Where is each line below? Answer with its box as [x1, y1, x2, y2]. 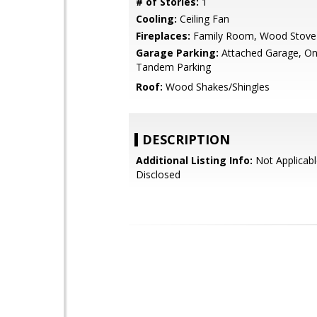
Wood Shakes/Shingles [163, 80, 270, 93]
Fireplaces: [136, 29, 190, 42]
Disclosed [136, 168, 180, 181]
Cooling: [136, 12, 177, 25]
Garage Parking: [136, 46, 219, 59]
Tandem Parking [136, 60, 211, 74]
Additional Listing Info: [136, 154, 253, 167]
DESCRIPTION [142, 131, 230, 148]
